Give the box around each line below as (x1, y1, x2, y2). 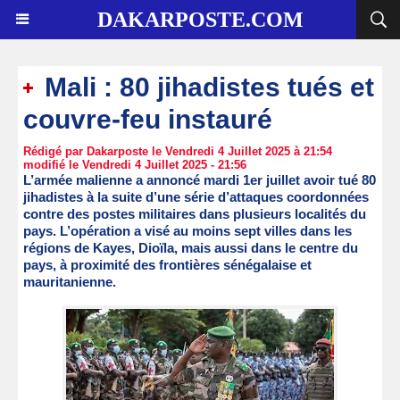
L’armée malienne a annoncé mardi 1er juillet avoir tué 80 (23, 172, 376, 187)
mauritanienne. (23, 274, 116, 289)
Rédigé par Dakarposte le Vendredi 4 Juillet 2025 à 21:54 (23, 145, 332, 158)
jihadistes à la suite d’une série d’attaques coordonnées (23, 189, 369, 204)
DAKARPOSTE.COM (96, 8, 304, 31)
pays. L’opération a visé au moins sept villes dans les (23, 223, 352, 238)
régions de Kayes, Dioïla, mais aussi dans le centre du (23, 240, 358, 255)
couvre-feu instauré (23, 104, 272, 134)
